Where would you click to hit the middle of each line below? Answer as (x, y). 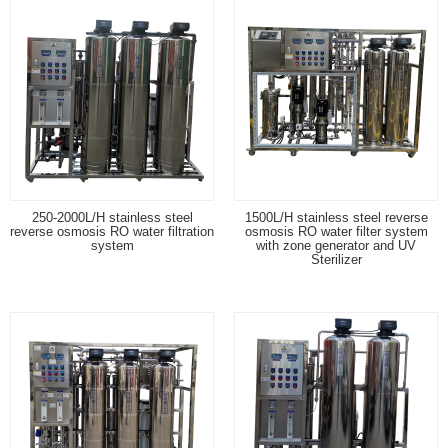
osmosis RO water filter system (336, 231)
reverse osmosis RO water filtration (112, 231)
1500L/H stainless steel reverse (336, 217)
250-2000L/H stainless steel (112, 217)
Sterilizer (336, 259)
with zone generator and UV (336, 245)
